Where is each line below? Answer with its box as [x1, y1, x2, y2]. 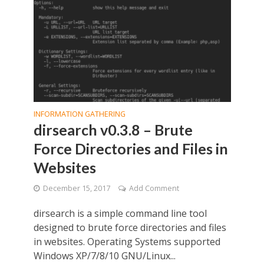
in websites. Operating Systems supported [33, 235, 220, 249]
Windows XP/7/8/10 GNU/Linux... [33, 249, 176, 263]
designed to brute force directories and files [33, 221, 226, 235]
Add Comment [128, 183, 179, 194]
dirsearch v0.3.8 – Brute [33, 121, 193, 139]
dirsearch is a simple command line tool [33, 207, 207, 220]
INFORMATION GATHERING [33, 109, 126, 120]
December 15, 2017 [42, 183, 110, 194]
